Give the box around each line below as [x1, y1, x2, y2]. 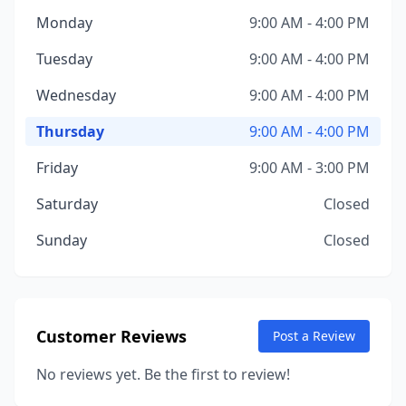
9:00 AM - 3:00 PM [249, 158, 370, 178]
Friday [36, 158, 78, 178]
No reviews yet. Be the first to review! [36, 364, 290, 384]
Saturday [36, 194, 98, 214]
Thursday [36, 121, 104, 141]
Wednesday [36, 85, 116, 105]
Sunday [36, 230, 87, 250]
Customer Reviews [36, 325, 187, 347]
